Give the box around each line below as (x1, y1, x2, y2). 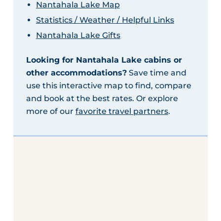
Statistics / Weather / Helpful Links (36, 15, 174, 25)
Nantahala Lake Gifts (36, 30, 120, 40)
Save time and (126, 68, 186, 77)
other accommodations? (26, 68, 127, 77)
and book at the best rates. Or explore (26, 93, 178, 103)
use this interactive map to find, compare (26, 80, 191, 90)
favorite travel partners (75, 106, 168, 116)
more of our (26, 106, 75, 116)
